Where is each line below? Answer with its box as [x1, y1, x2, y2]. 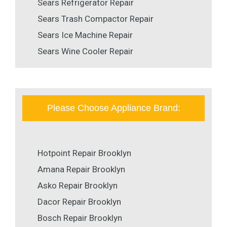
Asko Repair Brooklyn [37, 180, 118, 191]
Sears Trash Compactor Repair [37, 14, 154, 24]
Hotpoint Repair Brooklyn [37, 148, 131, 159]
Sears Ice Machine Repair [37, 30, 133, 41]
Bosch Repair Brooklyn [37, 213, 122, 223]
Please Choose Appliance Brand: [47, 103, 180, 113]
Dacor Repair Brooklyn [37, 197, 121, 207]
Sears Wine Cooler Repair [37, 46, 133, 57]
